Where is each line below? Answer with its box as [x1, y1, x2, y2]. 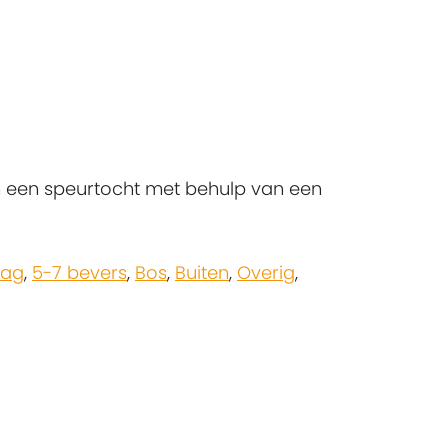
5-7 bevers [32, 259, 127, 285]
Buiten [175, 259, 229, 285]
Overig [237, 259, 295, 285]
